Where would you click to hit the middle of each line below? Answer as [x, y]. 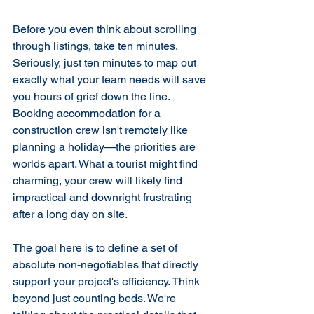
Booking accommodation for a [88, 113]
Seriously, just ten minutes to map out [106, 63]
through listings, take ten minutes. [96, 46]
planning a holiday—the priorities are [105, 147]
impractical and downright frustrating [104, 197]
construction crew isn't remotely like [102, 130]
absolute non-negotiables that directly [107, 265]
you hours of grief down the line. [93, 96]
